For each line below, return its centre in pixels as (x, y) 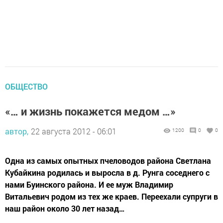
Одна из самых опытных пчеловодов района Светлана (108, 161)
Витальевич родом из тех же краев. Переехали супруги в (111, 197)
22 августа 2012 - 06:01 (74, 131)
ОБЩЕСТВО (26, 87)
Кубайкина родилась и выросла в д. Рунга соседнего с (107, 173)
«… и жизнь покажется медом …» (90, 111)
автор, (17, 131)
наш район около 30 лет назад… (65, 209)
